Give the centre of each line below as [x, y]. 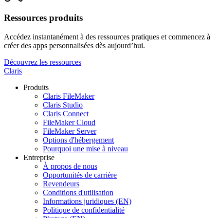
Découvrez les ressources [43, 62]
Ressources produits [43, 18]
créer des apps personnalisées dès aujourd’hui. [74, 45]
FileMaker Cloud [69, 122]
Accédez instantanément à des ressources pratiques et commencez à [107, 36]
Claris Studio [63, 105]
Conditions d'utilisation [78, 192]
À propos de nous [70, 166]
